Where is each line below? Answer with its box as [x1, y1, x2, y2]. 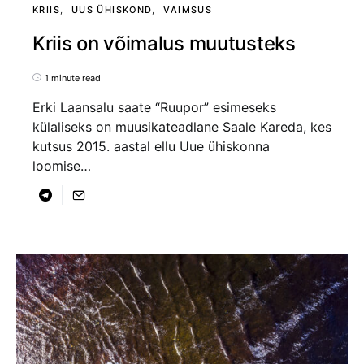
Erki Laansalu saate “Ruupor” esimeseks [32, 98, 276, 115]
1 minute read [45, 71, 101, 84]
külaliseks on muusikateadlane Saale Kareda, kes [32, 118, 331, 135]
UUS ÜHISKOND [71, 3, 153, 15]
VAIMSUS [163, 3, 212, 15]
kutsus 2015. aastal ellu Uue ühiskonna [32, 137, 270, 154]
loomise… [32, 157, 91, 174]
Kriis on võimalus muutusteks [32, 31, 296, 55]
